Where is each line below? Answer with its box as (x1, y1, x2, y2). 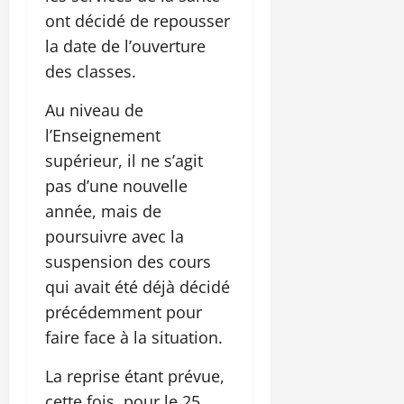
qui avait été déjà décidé (45, 275, 230, 298)
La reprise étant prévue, (45, 364, 225, 387)
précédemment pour (45, 300, 202, 323)
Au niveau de (45, 98, 143, 121)
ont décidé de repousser (45, 9, 230, 32)
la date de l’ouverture (45, 34, 206, 57)
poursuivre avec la (45, 225, 184, 247)
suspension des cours (45, 250, 211, 272)
